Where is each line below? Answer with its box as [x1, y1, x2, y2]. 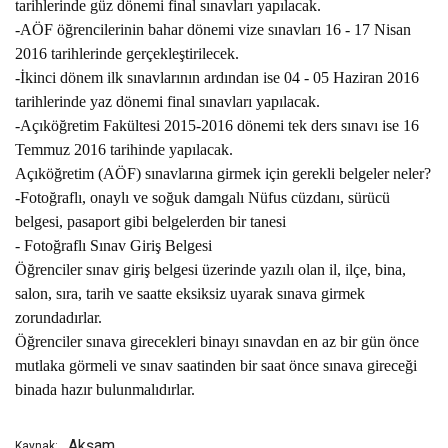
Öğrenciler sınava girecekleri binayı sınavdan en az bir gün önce [15, 333, 419, 350]
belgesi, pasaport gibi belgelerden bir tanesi [15, 213, 290, 230]
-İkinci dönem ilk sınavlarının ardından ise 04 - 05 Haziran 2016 [15, 69, 419, 86]
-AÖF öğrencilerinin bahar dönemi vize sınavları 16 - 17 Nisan [15, 21, 411, 38]
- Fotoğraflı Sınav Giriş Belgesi [15, 237, 212, 254]
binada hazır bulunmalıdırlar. [15, 381, 199, 398]
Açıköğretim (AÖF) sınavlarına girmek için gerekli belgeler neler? [15, 165, 431, 182]
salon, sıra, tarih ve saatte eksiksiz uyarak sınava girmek [15, 285, 365, 302]
